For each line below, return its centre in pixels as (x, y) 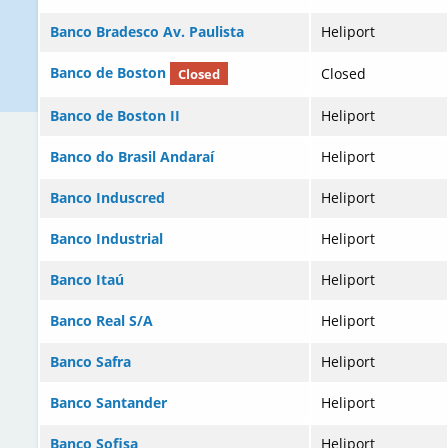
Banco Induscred (107, 198)
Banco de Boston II (115, 116)
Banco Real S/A (101, 321)
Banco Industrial (106, 239)
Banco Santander (108, 403)
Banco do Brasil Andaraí (132, 157)
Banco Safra (90, 362)
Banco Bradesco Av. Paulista (147, 32)
